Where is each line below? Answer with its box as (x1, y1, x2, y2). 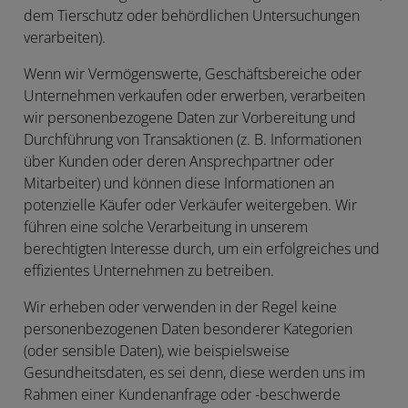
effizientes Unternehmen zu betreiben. (24, 261, 274, 280)
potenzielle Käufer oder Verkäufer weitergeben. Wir (24, 196, 357, 214)
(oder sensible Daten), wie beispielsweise (24, 342, 290, 360)
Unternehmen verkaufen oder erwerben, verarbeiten (24, 87, 365, 105)
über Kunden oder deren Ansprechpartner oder (24, 152, 334, 170)
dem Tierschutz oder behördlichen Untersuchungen (24, 6, 360, 25)
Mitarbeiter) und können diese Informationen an (24, 174, 334, 192)
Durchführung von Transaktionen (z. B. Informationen (24, 130, 362, 148)
